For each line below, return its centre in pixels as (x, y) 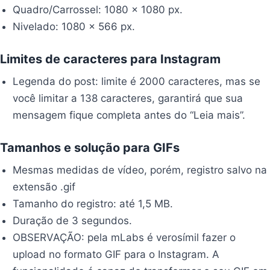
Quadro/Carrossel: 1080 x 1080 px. (98, 9)
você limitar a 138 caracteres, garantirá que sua (128, 98)
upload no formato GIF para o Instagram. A (116, 254)
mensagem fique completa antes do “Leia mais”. (129, 115)
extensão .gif (44, 187)
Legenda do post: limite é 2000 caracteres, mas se (137, 81)
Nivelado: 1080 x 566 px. (74, 26)
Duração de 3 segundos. (73, 220)
